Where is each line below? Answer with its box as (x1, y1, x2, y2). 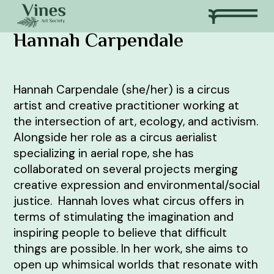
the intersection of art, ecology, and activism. (13, 114, 259, 129)
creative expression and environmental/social (13, 177, 261, 193)
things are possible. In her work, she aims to (13, 241, 249, 256)
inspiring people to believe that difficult (13, 225, 228, 240)
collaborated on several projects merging (13, 161, 239, 177)
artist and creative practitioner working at (13, 98, 240, 113)
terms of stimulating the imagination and (13, 209, 234, 224)
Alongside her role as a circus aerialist (13, 130, 218, 145)
